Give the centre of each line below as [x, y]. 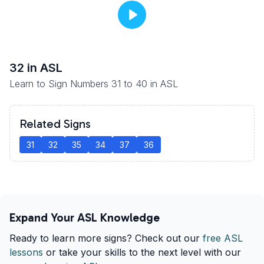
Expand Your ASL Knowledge [85, 217]
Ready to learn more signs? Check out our [105, 238]
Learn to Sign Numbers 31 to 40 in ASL [94, 84]
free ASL [223, 238]
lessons [26, 252]
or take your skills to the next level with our [143, 252]
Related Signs [55, 124]
